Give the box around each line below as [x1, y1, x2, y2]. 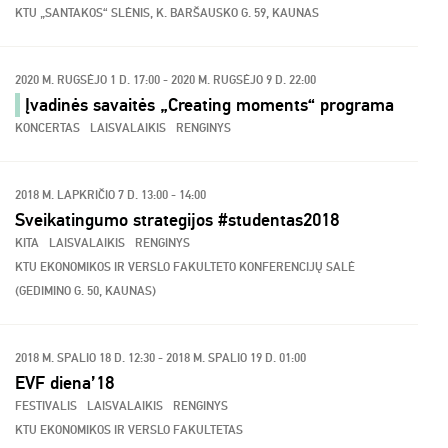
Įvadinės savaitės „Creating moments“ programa [25, 94, 394, 116]
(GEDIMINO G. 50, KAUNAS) [15, 284, 156, 299]
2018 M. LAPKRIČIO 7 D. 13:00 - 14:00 [15, 188, 206, 203]
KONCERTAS [15, 121, 80, 136]
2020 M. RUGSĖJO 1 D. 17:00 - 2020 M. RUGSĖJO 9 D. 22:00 [15, 73, 316, 88]
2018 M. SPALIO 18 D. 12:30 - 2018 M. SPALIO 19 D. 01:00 [15, 351, 306, 366]
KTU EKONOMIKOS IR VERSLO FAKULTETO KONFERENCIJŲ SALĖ [15, 260, 355, 275]
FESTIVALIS [15, 399, 77, 414]
